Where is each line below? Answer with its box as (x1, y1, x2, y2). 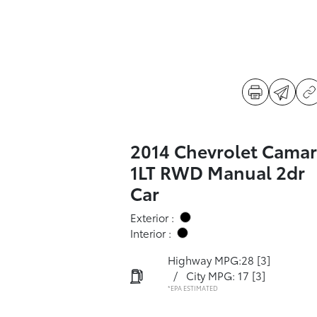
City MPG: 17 (185, 267, 249, 283)
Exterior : (129, 209, 174, 225)
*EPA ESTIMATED (167, 283, 218, 292)
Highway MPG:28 (167, 252, 254, 267)
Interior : (129, 225, 171, 241)
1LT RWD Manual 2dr (129, 159, 305, 184)
